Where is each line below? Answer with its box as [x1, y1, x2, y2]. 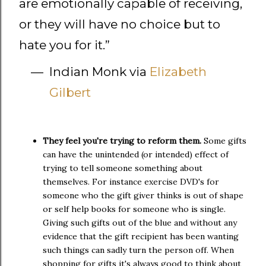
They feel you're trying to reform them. [43, 135, 201, 146]
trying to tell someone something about [43, 162, 202, 173]
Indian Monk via [49, 64, 150, 79]
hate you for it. [19, 37, 105, 52]
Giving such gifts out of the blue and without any [43, 217, 237, 228]
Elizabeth [150, 64, 207, 79]
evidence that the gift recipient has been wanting [43, 230, 239, 242]
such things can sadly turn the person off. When [43, 244, 234, 255]
